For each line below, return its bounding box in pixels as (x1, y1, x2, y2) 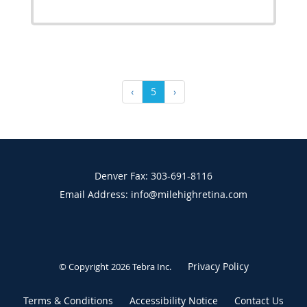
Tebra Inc (132, 260, 169, 273)
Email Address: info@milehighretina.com (60, 187, 247, 201)
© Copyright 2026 (58, 260, 132, 273)
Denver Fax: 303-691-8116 (95, 169, 212, 182)
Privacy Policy (187, 259, 249, 273)
